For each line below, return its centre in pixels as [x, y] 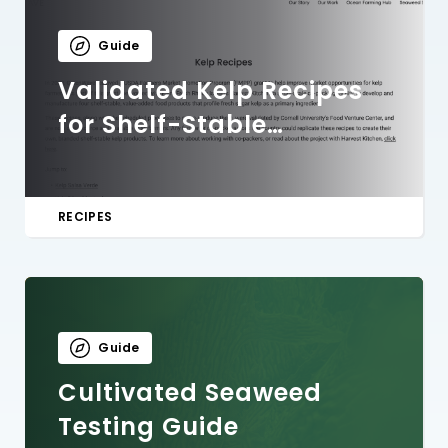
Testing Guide [148, 426]
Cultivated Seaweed [190, 392]
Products [117, 158]
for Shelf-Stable [162, 124]
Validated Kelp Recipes [210, 90]
